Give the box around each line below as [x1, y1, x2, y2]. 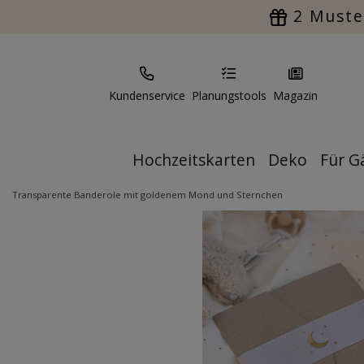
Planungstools [192, 88, 266, 103]
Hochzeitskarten [132, 149, 255, 171]
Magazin [273, 88, 318, 103]
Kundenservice [109, 88, 185, 103]
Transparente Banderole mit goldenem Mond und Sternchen [12, 188, 283, 201]
